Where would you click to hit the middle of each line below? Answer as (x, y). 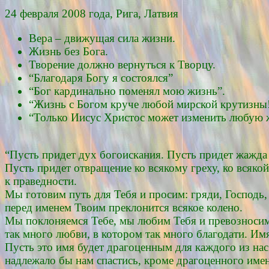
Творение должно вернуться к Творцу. (122, 64)
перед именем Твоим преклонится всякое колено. (124, 208)
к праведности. (41, 181)
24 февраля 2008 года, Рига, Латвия (92, 13)
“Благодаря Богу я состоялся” (101, 77)
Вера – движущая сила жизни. (102, 38)
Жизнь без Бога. (68, 51)
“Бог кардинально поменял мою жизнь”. (127, 91)
